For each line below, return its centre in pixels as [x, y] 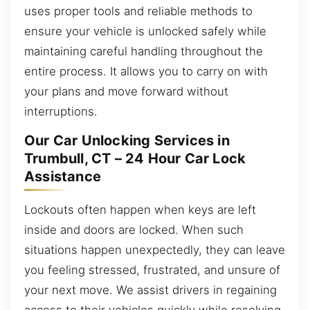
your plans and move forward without [126, 91]
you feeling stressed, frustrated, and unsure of [152, 270]
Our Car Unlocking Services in [127, 141]
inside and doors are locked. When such [134, 229]
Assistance [63, 177]
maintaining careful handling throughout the [144, 51]
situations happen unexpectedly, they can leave [155, 249]
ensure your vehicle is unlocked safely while [145, 31]
